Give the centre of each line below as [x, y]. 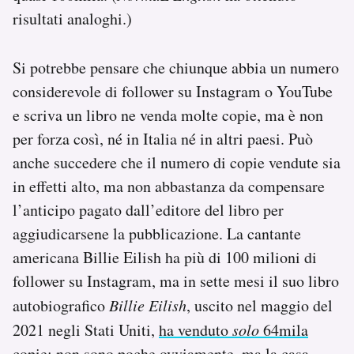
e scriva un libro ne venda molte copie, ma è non [168, 115]
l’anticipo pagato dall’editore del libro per [148, 210]
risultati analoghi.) [72, 19]
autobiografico [61, 306]
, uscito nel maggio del [260, 306]
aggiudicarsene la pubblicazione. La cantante [157, 234]
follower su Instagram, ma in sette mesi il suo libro [176, 281]
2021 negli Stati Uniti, [86, 330]
